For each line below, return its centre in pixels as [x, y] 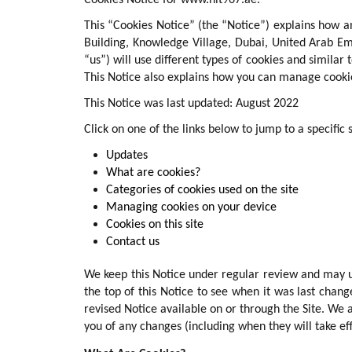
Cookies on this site [155, 225]
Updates [127, 156]
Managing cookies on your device [191, 207]
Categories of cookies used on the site [202, 190]
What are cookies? [153, 173]
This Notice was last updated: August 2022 [191, 104]
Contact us [133, 242]
